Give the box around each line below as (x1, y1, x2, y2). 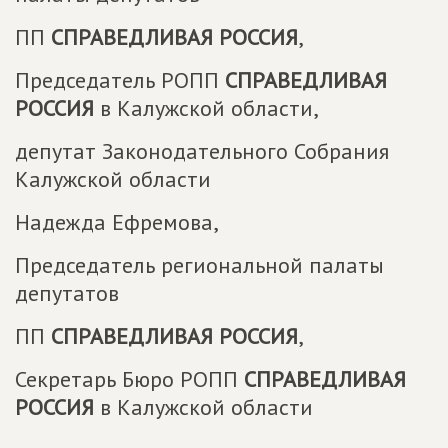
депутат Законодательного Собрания (15, 137, 389, 166)
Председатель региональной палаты (15, 251, 384, 280)
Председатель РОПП (15, 66, 225, 95)
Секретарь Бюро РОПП (15, 365, 244, 394)
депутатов (15, 279, 119, 308)
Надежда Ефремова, (15, 208, 219, 237)
